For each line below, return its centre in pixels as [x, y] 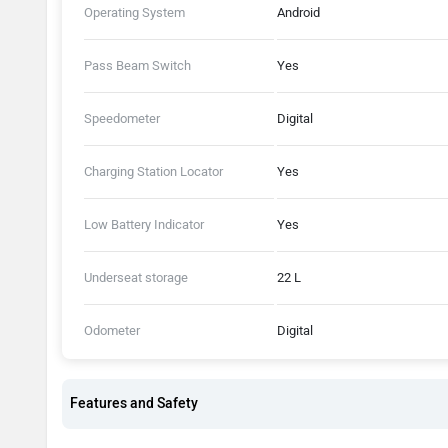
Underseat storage [136, 277]
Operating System [134, 12]
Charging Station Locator [153, 171]
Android [298, 12]
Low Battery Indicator [144, 224]
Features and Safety [134, 403]
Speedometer [122, 118]
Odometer [112, 330]
